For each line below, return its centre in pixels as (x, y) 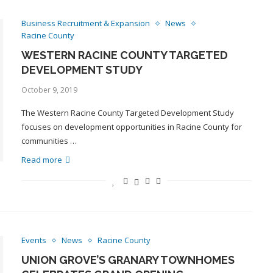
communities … (49, 141)
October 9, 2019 (49, 90)
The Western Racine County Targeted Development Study (127, 113)
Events (34, 240)
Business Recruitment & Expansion (85, 23)
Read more (41, 160)
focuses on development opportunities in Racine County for (131, 127)
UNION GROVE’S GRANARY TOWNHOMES (128, 260)
